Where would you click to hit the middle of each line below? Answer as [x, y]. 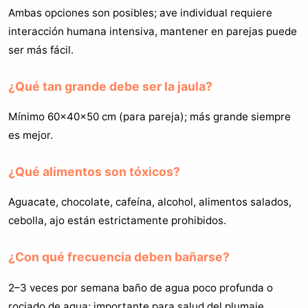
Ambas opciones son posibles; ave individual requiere [140, 12]
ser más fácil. [41, 49]
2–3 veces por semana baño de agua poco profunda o [141, 287]
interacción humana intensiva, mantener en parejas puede [153, 31]
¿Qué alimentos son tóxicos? [94, 172]
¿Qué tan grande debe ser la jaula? [110, 86]
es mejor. [31, 135]
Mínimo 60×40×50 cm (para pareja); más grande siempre [150, 117]
